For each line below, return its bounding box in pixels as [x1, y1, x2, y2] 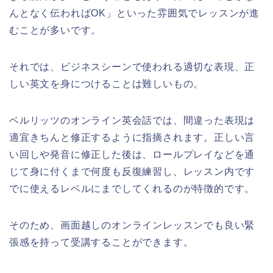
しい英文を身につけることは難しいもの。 [9, 79, 204, 90]
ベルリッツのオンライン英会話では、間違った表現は [9, 115, 255, 126]
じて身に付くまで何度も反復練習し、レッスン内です [9, 166, 255, 177]
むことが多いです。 [9, 25, 102, 36]
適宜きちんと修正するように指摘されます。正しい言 [9, 132, 255, 143]
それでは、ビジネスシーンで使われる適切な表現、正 [9, 62, 255, 73]
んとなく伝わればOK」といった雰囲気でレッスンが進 [9, 8, 260, 19]
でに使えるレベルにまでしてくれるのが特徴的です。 [9, 183, 255, 194]
